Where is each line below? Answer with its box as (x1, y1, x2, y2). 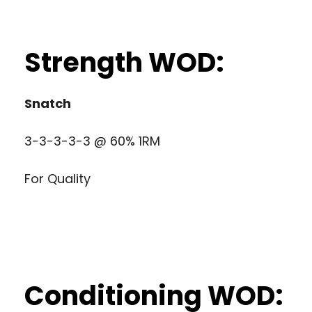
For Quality (24, 169, 91, 187)
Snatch (24, 94, 71, 112)
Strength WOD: (24, 43, 224, 81)
